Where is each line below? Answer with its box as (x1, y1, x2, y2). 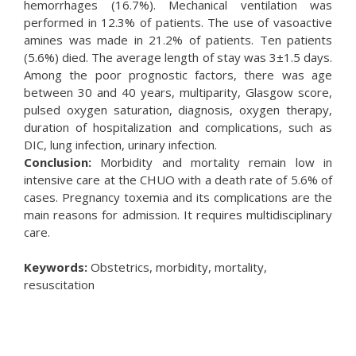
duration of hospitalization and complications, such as (24, 118, 332, 135)
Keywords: (24, 259, 87, 275)
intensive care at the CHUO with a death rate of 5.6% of (24, 171, 332, 188)
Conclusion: (24, 153, 91, 170)
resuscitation (24, 277, 95, 292)
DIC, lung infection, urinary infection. (24, 136, 217, 153)
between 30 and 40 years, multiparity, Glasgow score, (24, 83, 332, 100)
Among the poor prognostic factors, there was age (24, 66, 332, 83)
